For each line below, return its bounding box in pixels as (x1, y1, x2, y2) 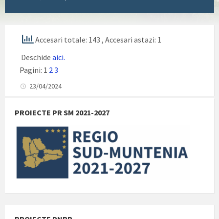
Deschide (20, 52, 52, 62)
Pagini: (20, 65, 44, 75)
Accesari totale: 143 (34, 34, 102, 44)
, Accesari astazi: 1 (102, 34, 161, 44)
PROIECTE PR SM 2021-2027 (15, 107, 109, 117)
